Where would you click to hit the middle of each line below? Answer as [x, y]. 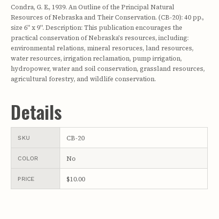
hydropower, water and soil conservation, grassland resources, [108, 69]
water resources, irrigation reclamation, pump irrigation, [97, 59]
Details [36, 112]
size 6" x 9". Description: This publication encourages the [97, 28]
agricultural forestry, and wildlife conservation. [84, 79]
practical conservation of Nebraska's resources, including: [100, 38]
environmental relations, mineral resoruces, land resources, [102, 48]
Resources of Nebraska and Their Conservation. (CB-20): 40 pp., [108, 18]
